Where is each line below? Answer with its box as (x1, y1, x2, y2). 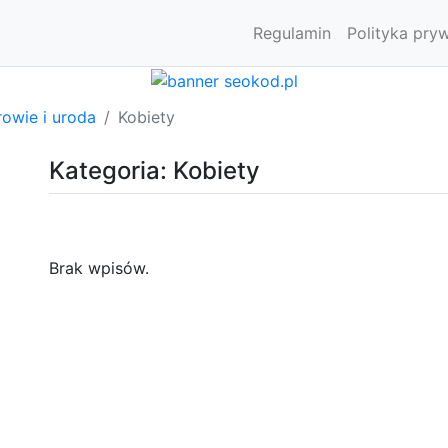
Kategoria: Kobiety (49, 155, 260, 185)
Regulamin (253, 23, 331, 43)
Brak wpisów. (49, 257, 149, 278)
